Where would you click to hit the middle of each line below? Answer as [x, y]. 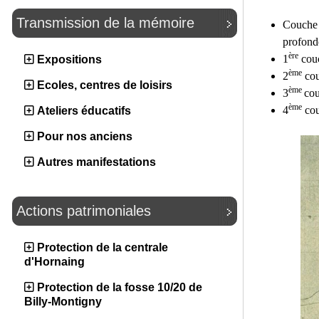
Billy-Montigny [63, 302]
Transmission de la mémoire [105, 23]
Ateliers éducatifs [84, 111]
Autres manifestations [96, 162]
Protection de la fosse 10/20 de [120, 287]
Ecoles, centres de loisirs [105, 85]
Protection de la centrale [103, 247]
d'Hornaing [54, 262]
